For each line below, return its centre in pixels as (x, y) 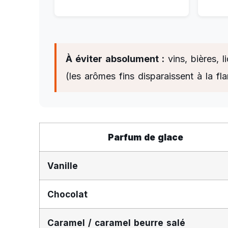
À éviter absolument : (115, 59)
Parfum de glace (145, 137)
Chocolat (68, 194)
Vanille (63, 165)
